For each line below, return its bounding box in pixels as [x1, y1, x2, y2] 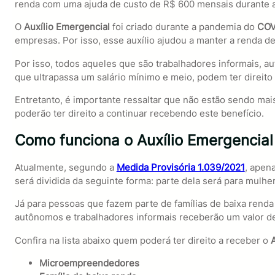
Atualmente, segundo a [14, 161, 117, 174]
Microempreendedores [39, 257, 139, 269]
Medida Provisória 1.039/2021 [116, 161, 245, 174]
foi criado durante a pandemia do [112, 21, 257, 33]
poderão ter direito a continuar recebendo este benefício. [14, 107, 264, 119]
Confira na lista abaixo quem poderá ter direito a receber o [14, 234, 271, 246]
